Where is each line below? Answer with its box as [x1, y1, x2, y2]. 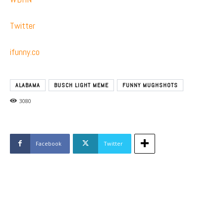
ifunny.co [10, 46, 40, 57]
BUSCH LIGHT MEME [54, 81, 109, 89]
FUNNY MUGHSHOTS [122, 81, 178, 89]
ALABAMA [15, 81, 40, 89]
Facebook [36, 139, 61, 147]
